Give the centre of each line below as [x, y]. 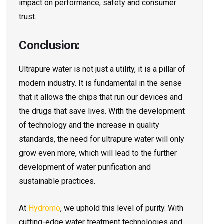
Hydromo [43, 208]
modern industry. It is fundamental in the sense [100, 83]
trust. [28, 17]
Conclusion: [49, 46]
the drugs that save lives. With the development [102, 111]
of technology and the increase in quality [89, 125]
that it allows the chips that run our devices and [101, 97]
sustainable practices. [57, 181]
